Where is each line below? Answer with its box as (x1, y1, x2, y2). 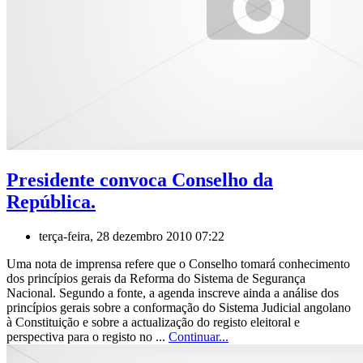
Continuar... (169, 329, 228, 344)
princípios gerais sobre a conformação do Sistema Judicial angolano (6, 300, 351, 314)
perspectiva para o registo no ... (6, 329, 169, 344)
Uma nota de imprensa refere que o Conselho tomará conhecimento (6, 256, 350, 271)
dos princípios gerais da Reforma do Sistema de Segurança (6, 271, 305, 285)
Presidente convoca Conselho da (6, 169, 273, 190)
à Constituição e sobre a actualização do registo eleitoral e (6, 314, 300, 329)
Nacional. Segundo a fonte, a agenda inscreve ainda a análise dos (6, 285, 339, 300)
